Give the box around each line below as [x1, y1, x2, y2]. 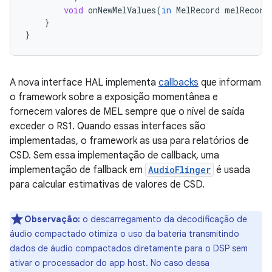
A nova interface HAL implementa [10, 76, 158, 89]
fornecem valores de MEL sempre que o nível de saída [10, 105, 245, 118]
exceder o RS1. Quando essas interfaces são [10, 120, 206, 132]
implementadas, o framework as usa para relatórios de [10, 134, 249, 147]
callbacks [158, 76, 199, 89]
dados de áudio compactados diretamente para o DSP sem [10, 242, 248, 254]
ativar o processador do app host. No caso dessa [10, 257, 209, 268]
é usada [214, 163, 250, 176]
